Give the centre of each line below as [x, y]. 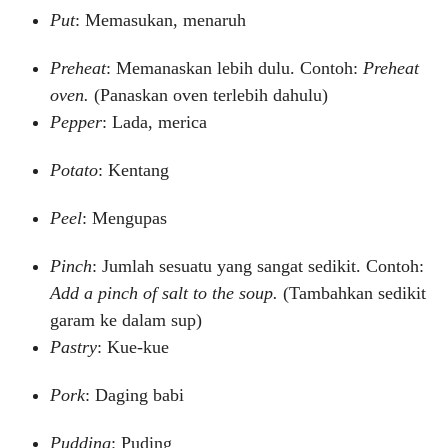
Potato [74, 170]
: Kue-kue [133, 347]
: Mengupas [124, 218]
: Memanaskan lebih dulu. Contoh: [234, 68]
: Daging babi [134, 395]
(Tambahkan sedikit [354, 293]
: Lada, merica [154, 122]
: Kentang [133, 170]
